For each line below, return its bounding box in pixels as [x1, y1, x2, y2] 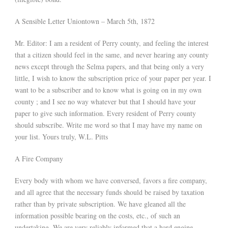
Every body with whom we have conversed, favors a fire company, [15, 176, 207, 186]
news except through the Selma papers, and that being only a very [15, 62, 204, 72]
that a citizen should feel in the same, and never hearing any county [15, 50, 209, 60]
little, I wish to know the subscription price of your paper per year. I [15, 73, 211, 83]
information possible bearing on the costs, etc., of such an [15, 211, 180, 221]
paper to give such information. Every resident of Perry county [15, 108, 196, 119]
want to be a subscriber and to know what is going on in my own [15, 85, 202, 95]
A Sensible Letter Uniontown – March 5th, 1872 [15, 16, 157, 26]
